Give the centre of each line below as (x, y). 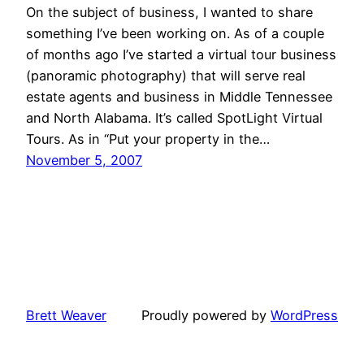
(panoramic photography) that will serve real (166, 75)
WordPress (304, 315)
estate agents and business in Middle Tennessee (179, 96)
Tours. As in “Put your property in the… (148, 139)
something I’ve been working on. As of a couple (175, 33)
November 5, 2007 (84, 160)
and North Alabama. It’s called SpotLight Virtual (174, 117)
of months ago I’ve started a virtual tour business (181, 54)
